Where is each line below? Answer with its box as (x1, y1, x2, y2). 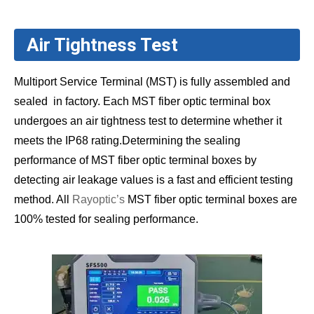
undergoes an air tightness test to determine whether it (14, 114, 282, 127)
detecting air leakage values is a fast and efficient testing (14, 173, 293, 186)
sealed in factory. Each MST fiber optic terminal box (14, 95, 271, 107)
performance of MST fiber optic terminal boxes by (14, 153, 257, 166)
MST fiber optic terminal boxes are (125, 193, 297, 205)
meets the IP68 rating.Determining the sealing (14, 134, 240, 146)
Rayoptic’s (72, 193, 125, 205)
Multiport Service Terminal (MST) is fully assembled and (14, 75, 290, 88)
